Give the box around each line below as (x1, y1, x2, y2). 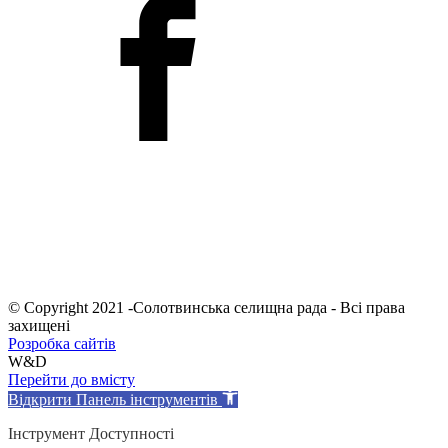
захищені (8, 317, 70, 335)
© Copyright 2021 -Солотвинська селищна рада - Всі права (8, 299, 405, 317)
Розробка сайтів (8, 335, 116, 353)
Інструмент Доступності (8, 425, 174, 443)
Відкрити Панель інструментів (8, 391, 218, 409)
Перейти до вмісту (8, 371, 135, 389)
